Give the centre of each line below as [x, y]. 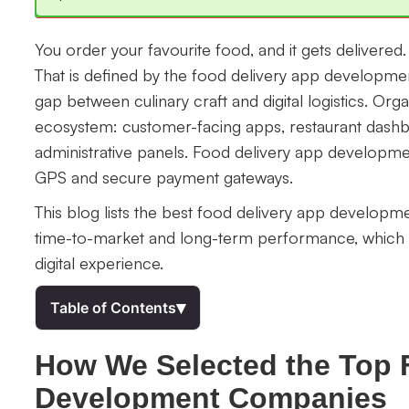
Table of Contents [113, 307]
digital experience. [99, 262]
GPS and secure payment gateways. [164, 177]
